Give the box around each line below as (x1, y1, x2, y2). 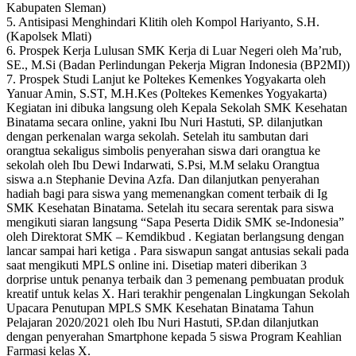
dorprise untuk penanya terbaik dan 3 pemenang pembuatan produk (6, 272, 344, 286)
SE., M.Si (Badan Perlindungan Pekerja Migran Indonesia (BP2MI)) (6, 57, 350, 72)
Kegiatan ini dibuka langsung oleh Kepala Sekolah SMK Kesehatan (6, 100, 347, 114)
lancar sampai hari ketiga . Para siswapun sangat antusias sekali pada (6, 243, 349, 257)
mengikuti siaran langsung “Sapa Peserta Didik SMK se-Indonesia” (6, 215, 344, 229)
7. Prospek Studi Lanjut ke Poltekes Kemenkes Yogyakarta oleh (6, 72, 326, 86)
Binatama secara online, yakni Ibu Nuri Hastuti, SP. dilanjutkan (6, 114, 323, 129)
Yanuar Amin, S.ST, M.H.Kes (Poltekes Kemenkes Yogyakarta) (6, 86, 327, 100)
